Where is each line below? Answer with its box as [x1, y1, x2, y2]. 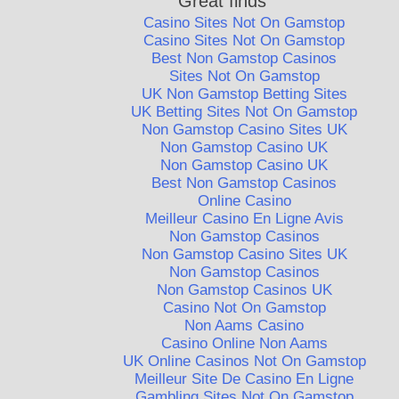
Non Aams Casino [184, 316, 305, 334]
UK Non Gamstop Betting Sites [141, 85, 347, 102]
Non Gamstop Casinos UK [156, 281, 332, 298]
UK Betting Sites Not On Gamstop [131, 102, 358, 120]
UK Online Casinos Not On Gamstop [122, 352, 366, 370]
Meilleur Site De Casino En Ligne [134, 370, 354, 387]
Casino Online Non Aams [160, 334, 328, 352]
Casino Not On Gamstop [162, 298, 326, 316]
